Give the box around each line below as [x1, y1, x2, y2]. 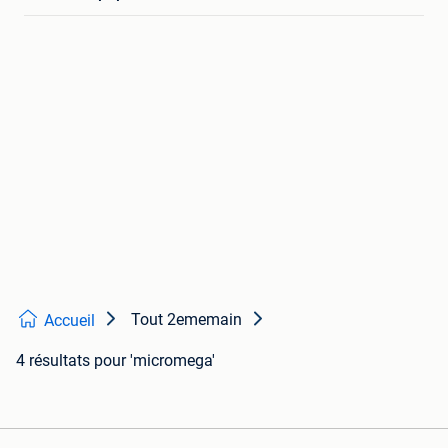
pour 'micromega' [94, 351, 215, 370]
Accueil [44, 311, 95, 330]
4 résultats [16, 351, 90, 370]
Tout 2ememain [131, 310, 242, 329]
